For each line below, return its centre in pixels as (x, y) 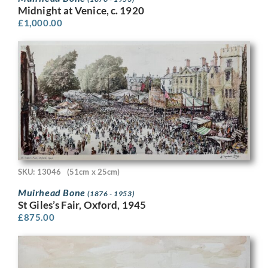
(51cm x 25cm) (94, 172)
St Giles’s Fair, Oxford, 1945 (82, 205)
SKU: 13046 (39, 172)
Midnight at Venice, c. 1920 (81, 10)
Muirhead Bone (53, 193)
